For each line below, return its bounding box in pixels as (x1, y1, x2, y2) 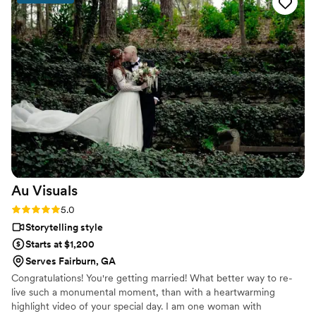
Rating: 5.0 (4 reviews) (11, 202, 110, 214)
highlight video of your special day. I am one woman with (11, 300, 262, 312)
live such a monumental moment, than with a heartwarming (11, 286, 275, 298)
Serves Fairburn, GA (25, 255, 116, 267)
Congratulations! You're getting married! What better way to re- (11, 272, 293, 284)
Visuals (32, 181, 78, 199)
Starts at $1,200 (25, 238, 95, 250)
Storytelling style (25, 221, 103, 233)
